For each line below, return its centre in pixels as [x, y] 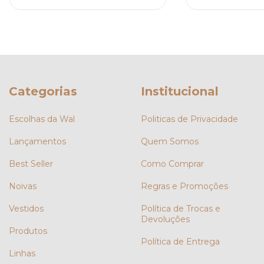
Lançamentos [37, 142]
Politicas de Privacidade [189, 119]
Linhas [22, 254]
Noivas [23, 187]
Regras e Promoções [184, 187]
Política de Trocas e [181, 209]
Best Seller [31, 164]
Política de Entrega [180, 242]
